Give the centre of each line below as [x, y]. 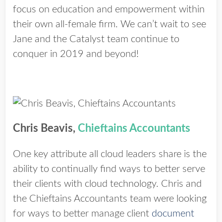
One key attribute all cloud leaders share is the [110, 154]
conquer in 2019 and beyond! [76, 54]
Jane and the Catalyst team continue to [96, 39]
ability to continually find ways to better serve [109, 169]
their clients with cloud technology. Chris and [107, 184]
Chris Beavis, [45, 128]
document [173, 214]
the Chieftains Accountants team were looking [110, 199]
